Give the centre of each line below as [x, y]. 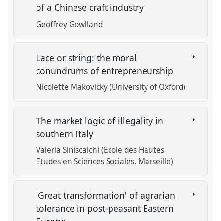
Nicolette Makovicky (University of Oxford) [111, 87]
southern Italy [66, 133]
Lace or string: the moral [87, 58]
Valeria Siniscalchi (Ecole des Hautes [100, 150]
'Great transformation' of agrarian [106, 195]
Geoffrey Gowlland [70, 24]
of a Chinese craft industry [91, 8]
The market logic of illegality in [100, 121]
